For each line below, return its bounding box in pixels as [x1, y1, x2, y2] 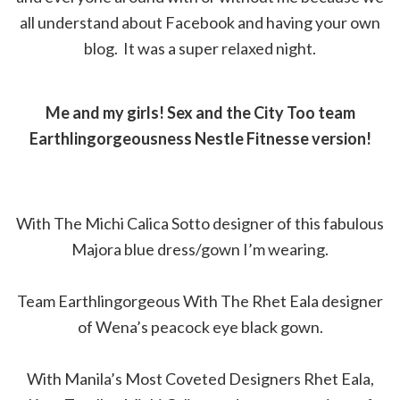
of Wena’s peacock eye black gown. [77, 317, 323, 337]
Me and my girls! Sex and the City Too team [45, 103, 355, 123]
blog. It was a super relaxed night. [84, 38, 316, 59]
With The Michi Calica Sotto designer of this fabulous [16, 213, 384, 234]
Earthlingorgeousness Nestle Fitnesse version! [29, 129, 371, 149]
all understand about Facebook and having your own [20, 12, 380, 33]
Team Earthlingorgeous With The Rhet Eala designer [17, 291, 383, 312]
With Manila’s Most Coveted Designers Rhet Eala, [26, 369, 374, 389]
